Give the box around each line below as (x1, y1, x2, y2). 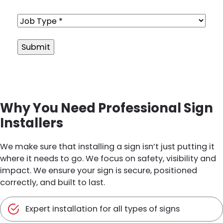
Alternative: (17, 55, 63, 67)
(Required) (37, 25, 80, 37)
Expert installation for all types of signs (25, 203, 180, 215)
